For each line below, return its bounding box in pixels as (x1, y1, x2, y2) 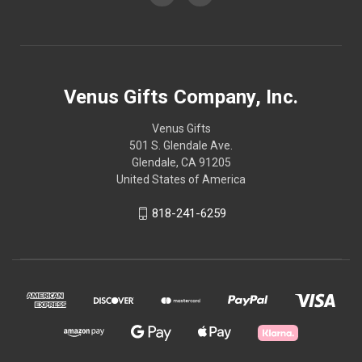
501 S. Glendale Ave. (129, 138, 233, 152)
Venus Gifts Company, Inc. (63, 85, 299, 108)
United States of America (116, 172, 246, 186)
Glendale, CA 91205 (131, 155, 231, 169)
